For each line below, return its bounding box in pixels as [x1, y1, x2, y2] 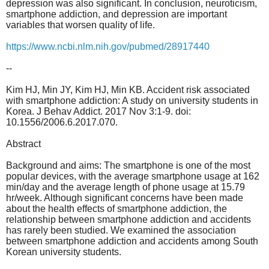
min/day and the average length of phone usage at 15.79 [6, 181, 245, 192]
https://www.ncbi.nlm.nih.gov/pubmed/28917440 [6, 41, 210, 52]
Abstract [6, 138, 41, 149]
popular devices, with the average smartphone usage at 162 [6, 171, 259, 181]
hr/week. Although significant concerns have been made [6, 192, 243, 203]
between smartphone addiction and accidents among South [6, 235, 258, 246]
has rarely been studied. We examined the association [6, 225, 236, 235]
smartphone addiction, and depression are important [6, 8, 227, 19]
